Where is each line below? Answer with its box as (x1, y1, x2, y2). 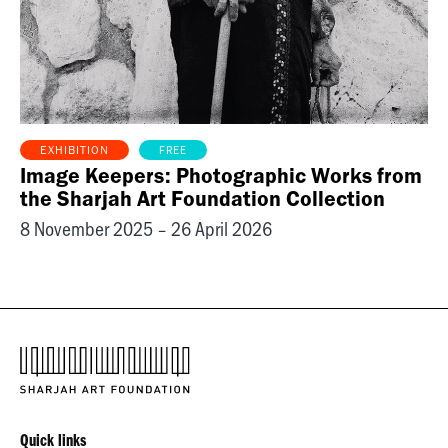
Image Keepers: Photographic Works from (20, 168, 422, 191)
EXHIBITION (40, 146, 109, 159)
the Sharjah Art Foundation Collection (20, 191, 385, 214)
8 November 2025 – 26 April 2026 (20, 223, 272, 244)
